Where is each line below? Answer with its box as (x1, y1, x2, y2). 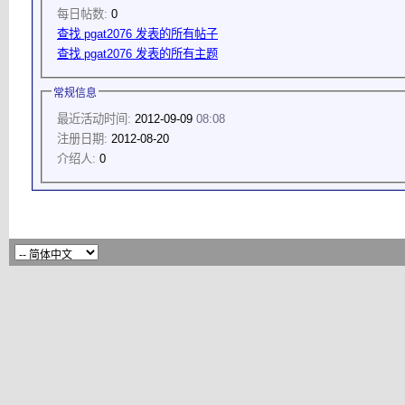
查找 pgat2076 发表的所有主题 (57, 46, 218, 61)
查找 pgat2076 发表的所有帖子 (57, 26, 218, 41)
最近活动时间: (57, 111, 131, 126)
